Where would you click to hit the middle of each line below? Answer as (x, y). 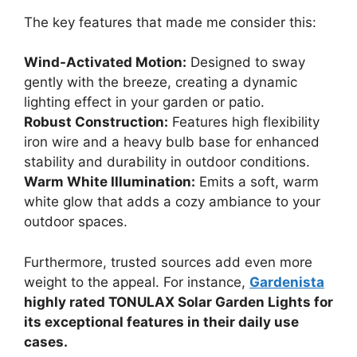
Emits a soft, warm (257, 182)
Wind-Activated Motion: (105, 63)
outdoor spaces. (76, 222)
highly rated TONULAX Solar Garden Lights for (178, 302)
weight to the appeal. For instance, (137, 282)
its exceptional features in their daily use (161, 322)
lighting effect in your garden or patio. (144, 102)
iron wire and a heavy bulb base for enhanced (172, 142)
